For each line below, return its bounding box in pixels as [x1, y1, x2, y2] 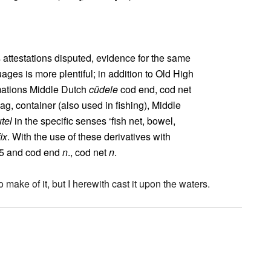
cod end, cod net [118, 82, 191, 96]
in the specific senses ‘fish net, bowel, [12, 114, 175, 128]
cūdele [89, 82, 118, 96]
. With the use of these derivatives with [7, 129, 171, 143]
